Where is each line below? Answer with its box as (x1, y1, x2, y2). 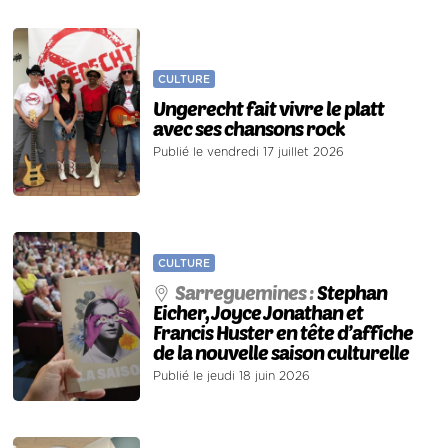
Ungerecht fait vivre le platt (153, 95, 385, 120)
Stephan (317, 279, 388, 304)
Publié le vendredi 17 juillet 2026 (153, 145, 345, 158)
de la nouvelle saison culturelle (153, 339, 410, 364)
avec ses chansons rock (153, 115, 346, 140)
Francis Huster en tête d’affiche (153, 319, 414, 344)
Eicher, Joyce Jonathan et (153, 299, 364, 324)
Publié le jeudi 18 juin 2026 (153, 369, 311, 382)
